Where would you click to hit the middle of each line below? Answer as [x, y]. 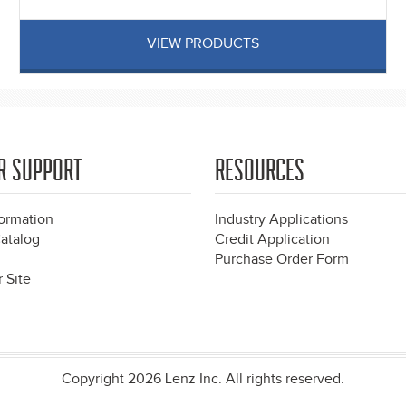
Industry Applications [281, 220]
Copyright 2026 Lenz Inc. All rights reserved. [203, 380]
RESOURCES [260, 170]
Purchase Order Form [282, 260]
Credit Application [272, 240]
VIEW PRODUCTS [203, 44]
